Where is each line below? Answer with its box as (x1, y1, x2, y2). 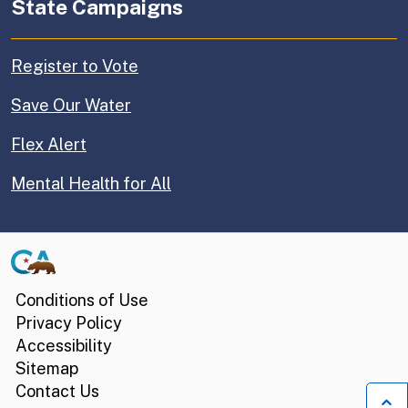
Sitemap (15, 359, 78, 379)
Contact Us (15, 382, 99, 402)
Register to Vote (11, 56, 138, 76)
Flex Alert (11, 135, 87, 155)
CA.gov (10, 250, 65, 270)
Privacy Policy (15, 313, 122, 333)
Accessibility (15, 336, 112, 356)
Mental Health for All (11, 174, 171, 194)
